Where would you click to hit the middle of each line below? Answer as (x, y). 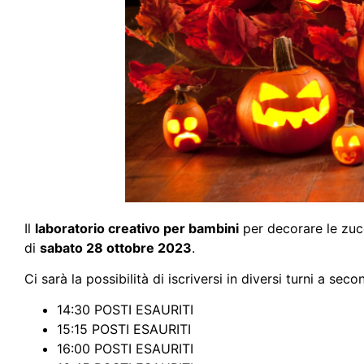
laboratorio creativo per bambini (137, 228)
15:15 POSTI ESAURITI (124, 329)
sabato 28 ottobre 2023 (116, 247)
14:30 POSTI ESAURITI (125, 310)
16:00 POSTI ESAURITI (125, 349)
